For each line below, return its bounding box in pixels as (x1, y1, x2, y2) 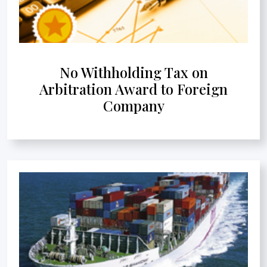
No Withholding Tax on (59, 62, 208, 82)
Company (103, 95, 164, 115)
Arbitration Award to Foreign (39, 79, 228, 98)
